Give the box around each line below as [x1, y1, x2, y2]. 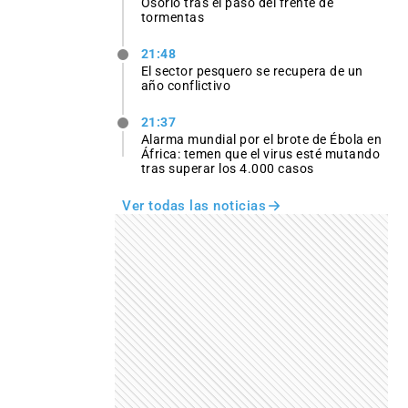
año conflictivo [140, 77, 231, 93]
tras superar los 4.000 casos [140, 161, 314, 177]
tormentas [140, 9, 205, 25]
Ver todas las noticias [122, 198, 266, 215]
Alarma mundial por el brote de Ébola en [140, 132, 382, 148]
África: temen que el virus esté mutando [140, 147, 381, 162]
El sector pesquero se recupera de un [140, 63, 363, 78]
